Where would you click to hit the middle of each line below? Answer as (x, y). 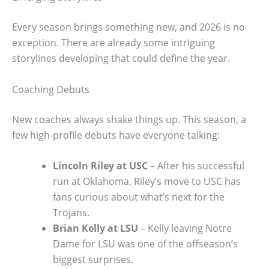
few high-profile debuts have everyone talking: (116, 135)
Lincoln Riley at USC (100, 166)
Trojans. (71, 213)
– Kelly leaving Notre (185, 228)
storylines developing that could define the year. (121, 58)
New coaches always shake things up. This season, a (129, 119)
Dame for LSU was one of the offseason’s (145, 244)
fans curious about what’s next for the (139, 197)
